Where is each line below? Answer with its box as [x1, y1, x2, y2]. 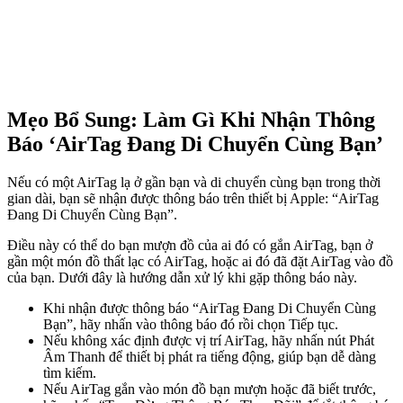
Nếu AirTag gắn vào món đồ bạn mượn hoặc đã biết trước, [43, 381, 376, 398]
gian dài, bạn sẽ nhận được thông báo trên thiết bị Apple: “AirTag [7, 191, 379, 207]
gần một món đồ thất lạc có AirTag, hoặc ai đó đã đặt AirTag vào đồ [7, 254, 393, 270]
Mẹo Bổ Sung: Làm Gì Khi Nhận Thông [7, 108, 375, 132]
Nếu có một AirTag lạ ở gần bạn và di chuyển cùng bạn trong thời [7, 175, 381, 191]
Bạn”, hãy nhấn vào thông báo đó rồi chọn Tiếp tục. [43, 317, 338, 333]
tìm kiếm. [43, 365, 96, 381]
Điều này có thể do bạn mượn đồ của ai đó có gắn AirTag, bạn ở [7, 237, 372, 254]
